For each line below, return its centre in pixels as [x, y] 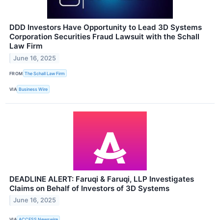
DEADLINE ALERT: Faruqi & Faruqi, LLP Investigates [102, 179]
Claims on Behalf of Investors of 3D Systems [89, 188]
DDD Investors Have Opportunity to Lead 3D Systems [106, 27]
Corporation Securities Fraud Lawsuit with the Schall [104, 37]
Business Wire [33, 89]
